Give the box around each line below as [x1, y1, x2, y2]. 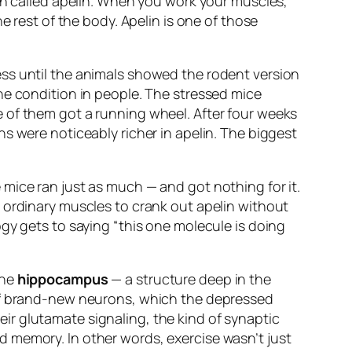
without [238, 196, 289, 216]
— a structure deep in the [108, 269, 271, 289]
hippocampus [16, 269, 108, 289]
